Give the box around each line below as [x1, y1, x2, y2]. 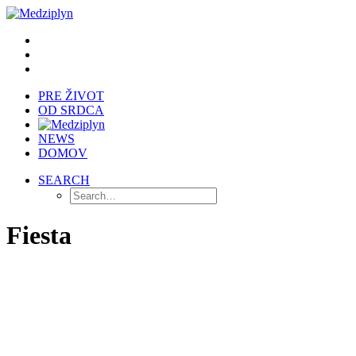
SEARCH [38, 173, 90, 187]
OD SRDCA [38, 103, 104, 117]
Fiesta [6, 221, 72, 250]
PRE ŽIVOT [38, 89, 104, 103]
